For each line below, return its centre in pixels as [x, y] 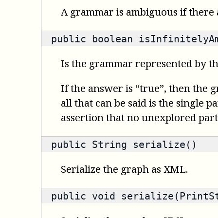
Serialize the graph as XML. [124, 169]
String [109, 144]
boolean [112, 39]
